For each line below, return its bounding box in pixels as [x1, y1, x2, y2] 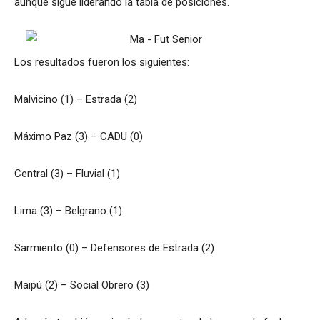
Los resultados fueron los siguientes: [14, 55, 189, 69]
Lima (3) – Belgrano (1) [14, 204, 122, 217]
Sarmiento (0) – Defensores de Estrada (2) [14, 241, 214, 254]
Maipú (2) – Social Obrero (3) [14, 278, 149, 291]
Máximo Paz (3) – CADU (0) [14, 129, 143, 143]
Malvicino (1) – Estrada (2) [14, 92, 137, 106]
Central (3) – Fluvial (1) [14, 166, 120, 180]
